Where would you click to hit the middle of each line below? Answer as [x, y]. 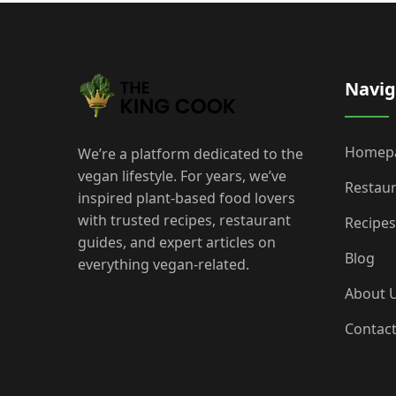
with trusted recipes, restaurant [184, 221]
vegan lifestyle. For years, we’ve [182, 176]
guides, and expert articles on [177, 243]
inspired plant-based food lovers [187, 198]
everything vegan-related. [164, 265]
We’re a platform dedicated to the [190, 154]
